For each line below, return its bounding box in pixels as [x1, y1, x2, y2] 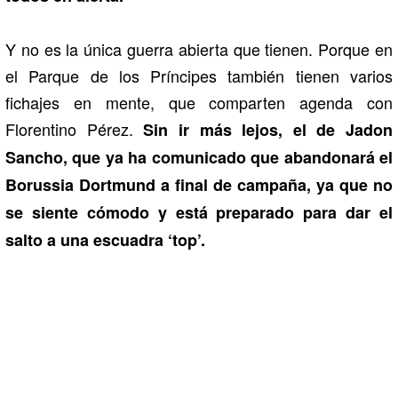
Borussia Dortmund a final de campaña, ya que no [5, 173, 393, 197]
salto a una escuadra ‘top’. [5, 228, 205, 252]
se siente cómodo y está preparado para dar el [5, 201, 393, 225]
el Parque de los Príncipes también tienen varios [5, 64, 393, 88]
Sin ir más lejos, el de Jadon [143, 118, 393, 142]
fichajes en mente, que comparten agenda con [5, 91, 393, 115]
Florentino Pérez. [5, 117, 144, 141]
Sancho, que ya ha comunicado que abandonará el [5, 146, 393, 170]
